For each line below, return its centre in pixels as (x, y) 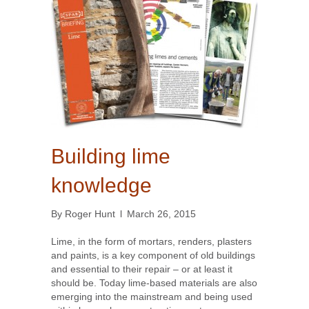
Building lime (111, 157)
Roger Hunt (90, 214)
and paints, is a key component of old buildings (153, 256)
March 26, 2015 (161, 214)
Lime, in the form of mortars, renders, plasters (151, 242)
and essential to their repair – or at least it (142, 269)
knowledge (101, 186)
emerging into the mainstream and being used (152, 297)
